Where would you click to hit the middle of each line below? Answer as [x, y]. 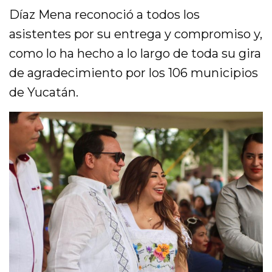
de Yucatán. [44, 93]
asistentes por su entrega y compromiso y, [136, 34]
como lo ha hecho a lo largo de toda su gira [135, 54]
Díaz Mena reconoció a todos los [105, 15]
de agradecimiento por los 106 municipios [134, 73]
